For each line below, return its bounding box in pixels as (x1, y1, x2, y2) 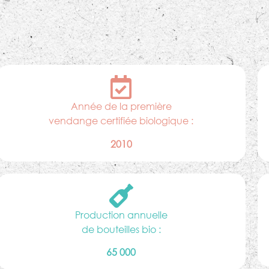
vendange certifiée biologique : (49, 114, 194, 127)
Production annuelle (74, 208, 168, 221)
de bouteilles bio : (81, 222, 161, 235)
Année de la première (70, 100, 172, 113)
